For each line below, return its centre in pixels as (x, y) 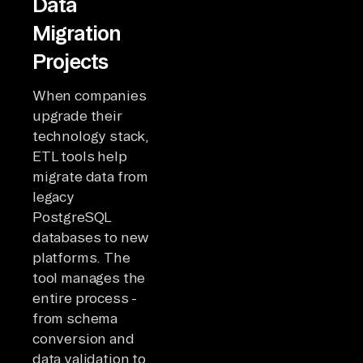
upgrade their (77, 116)
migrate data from (91, 177)
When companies (90, 96)
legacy (53, 197)
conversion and (83, 339)
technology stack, (91, 136)
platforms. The (81, 258)
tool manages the (89, 278)
